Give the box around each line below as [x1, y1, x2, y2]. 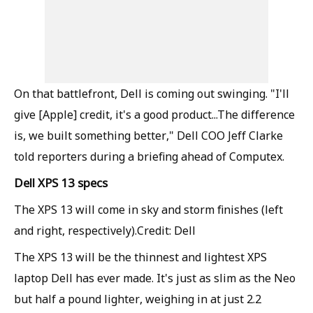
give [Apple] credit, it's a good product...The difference [14, 107, 295, 122]
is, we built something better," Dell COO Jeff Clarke [14, 128, 283, 143]
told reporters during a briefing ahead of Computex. [14, 149, 284, 164]
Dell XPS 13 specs [14, 175, 108, 191]
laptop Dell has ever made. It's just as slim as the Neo [14, 270, 296, 286]
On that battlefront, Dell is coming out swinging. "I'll [14, 86, 289, 101]
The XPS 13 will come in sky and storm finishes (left [14, 202, 283, 217]
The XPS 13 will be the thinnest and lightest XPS [14, 249, 267, 265]
